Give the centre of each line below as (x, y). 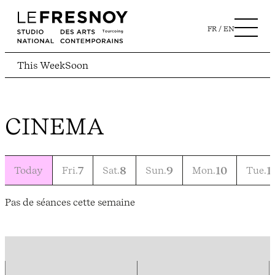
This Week (41, 65)
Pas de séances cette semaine (70, 202)
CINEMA (55, 126)
